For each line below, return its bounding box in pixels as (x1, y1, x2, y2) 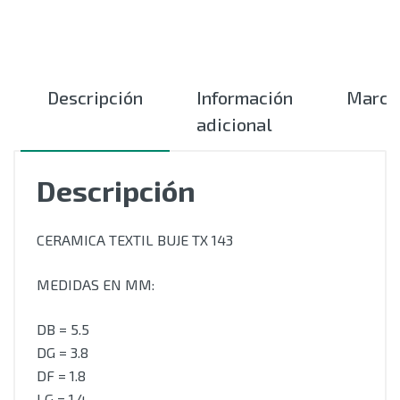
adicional (196, 113, 272, 135)
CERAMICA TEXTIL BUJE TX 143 (37, 231, 233, 248)
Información (196, 87, 293, 108)
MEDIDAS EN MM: (37, 276, 154, 293)
